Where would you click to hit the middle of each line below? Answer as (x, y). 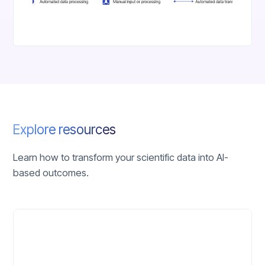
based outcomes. (51, 172)
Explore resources (65, 129)
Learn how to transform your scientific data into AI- (121, 157)
